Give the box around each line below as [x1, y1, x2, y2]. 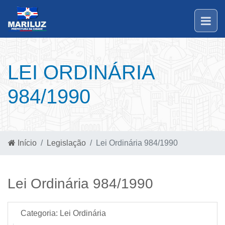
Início [16, 139, 37, 147]
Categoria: [21, 209, 58, 217]
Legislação [47, 139, 86, 147]
